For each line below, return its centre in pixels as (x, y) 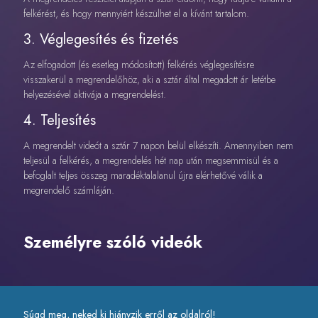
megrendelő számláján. (68, 191)
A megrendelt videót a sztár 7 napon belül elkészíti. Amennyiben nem (158, 146)
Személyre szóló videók (113, 242)
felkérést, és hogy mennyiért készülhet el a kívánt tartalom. (136, 13)
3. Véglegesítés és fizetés (100, 39)
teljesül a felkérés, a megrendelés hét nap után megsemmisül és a (150, 161)
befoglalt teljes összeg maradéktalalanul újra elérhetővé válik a (143, 176)
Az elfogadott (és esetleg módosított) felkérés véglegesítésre (138, 64)
